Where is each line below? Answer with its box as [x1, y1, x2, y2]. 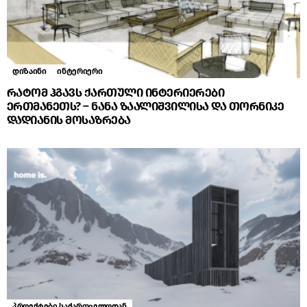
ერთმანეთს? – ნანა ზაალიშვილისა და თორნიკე [7, 99, 284, 114]
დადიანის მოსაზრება [7, 112, 131, 127]
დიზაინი [12, 66, 47, 76]
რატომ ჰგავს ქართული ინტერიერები [7, 85, 225, 100]
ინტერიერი [57, 66, 103, 76]
